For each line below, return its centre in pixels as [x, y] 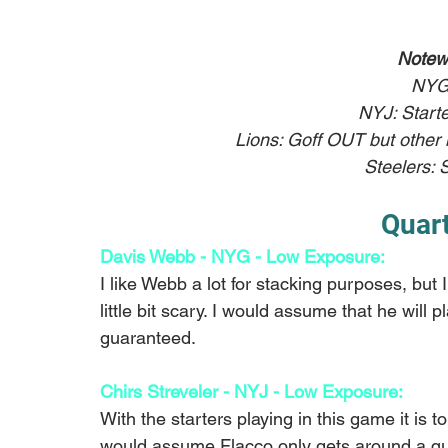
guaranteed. [150, 337]
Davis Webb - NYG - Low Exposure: [242, 256]
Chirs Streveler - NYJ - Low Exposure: [251, 391]
